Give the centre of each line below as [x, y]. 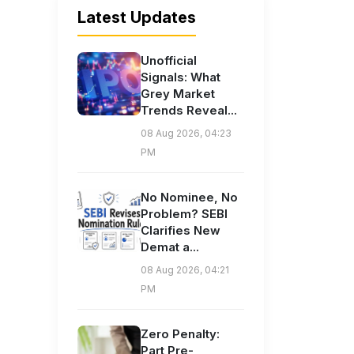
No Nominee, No [189, 198]
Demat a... [170, 247]
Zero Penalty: [180, 334]
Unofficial [169, 61]
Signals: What [181, 77]
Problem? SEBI [184, 214]
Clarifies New [181, 231]
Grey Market [178, 94]
